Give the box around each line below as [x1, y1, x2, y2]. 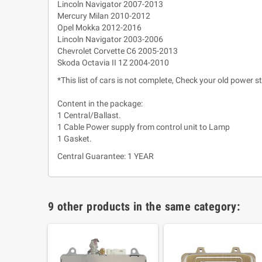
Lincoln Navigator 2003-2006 [57, 34, 163, 44]
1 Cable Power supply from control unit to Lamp [57, 122, 230, 132]
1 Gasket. [57, 133, 92, 143]
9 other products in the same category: [48, 199, 240, 213]
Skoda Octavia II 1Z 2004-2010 [57, 57, 169, 67]
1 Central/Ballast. [57, 110, 121, 120]
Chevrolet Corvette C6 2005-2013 [57, 46, 178, 56]
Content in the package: [57, 98, 143, 108]
